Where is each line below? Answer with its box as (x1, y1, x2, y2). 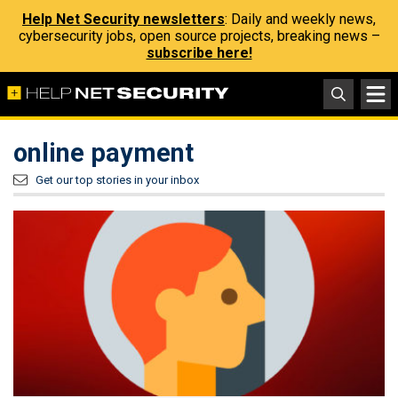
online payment (13, 138, 194, 168)
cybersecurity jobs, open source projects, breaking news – (18, 28, 380, 44)
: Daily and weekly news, (225, 11, 376, 28)
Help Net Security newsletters (22, 11, 225, 28)
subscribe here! (146, 44, 252, 61)
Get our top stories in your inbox (36, 173, 199, 187)
